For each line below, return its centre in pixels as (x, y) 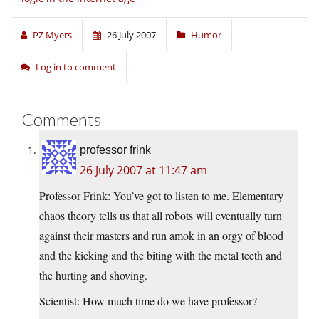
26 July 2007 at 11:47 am (143, 171)
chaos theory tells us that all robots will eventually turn (161, 216)
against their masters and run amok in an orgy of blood (161, 236)
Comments (61, 120)
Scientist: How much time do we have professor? (148, 301)
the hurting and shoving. (93, 276)
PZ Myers (52, 35)
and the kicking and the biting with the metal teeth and (161, 256)
